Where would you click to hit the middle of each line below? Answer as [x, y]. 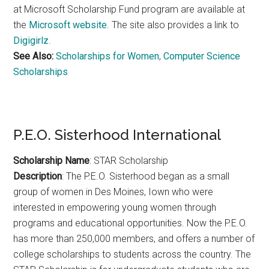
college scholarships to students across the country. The [132, 254]
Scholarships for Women [108, 56]
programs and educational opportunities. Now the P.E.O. [131, 223]
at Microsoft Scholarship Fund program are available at [129, 9]
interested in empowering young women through [115, 207]
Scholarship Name [52, 160]
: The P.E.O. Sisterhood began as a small [146, 176]
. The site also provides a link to [173, 25]
